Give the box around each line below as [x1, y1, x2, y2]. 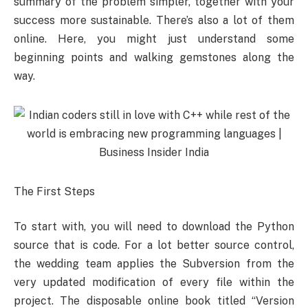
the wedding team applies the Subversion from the [14, 257, 294, 271]
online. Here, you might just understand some [14, 32, 294, 46]
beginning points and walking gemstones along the [14, 51, 294, 65]
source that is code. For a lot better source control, [14, 239, 294, 252]
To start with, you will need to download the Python [14, 220, 294, 234]
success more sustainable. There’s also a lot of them [14, 14, 294, 27]
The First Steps [14, 184, 95, 198]
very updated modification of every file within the [14, 276, 294, 289]
